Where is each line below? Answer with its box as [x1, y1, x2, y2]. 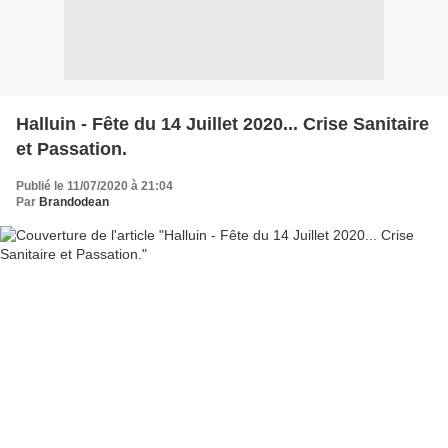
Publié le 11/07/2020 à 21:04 [16, 178, 173, 193]
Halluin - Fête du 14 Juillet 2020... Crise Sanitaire [16, 113, 429, 134]
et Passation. [16, 138, 127, 159]
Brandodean [39, 194, 109, 209]
